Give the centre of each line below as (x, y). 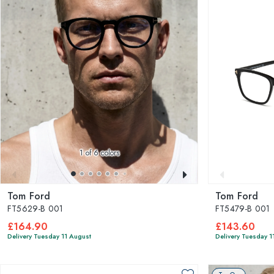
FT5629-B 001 (35, 209)
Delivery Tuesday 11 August (49, 236)
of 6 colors (101, 153)
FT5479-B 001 (243, 209)
